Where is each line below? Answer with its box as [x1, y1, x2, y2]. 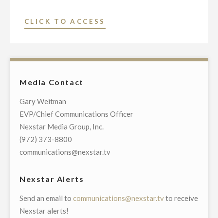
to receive [164, 194, 198, 202]
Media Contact [19, 77, 84, 87]
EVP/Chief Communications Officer [19, 109, 133, 118]
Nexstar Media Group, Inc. [19, 122, 104, 131]
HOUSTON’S [105, 42, 159, 50]
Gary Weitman [19, 97, 66, 106]
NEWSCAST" [105, 118, 160, 126]
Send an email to [19, 194, 73, 202]
